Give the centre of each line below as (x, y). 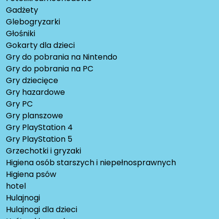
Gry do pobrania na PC (50, 69)
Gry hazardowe (35, 92)
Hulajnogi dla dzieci (42, 210)
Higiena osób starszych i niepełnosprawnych (91, 163)
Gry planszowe (34, 116)
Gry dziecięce (32, 81)
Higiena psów (31, 175)
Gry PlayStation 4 (39, 128)
